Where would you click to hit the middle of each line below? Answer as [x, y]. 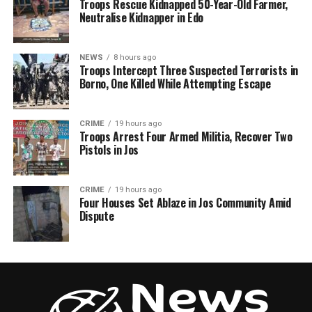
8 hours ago [134, 57]
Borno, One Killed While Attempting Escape [175, 84]
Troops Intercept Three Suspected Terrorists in [188, 70]
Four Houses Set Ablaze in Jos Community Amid [185, 203]
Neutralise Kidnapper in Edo [141, 17]
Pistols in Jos [109, 150]
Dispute [96, 216]
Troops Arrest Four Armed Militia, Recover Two [186, 136]
